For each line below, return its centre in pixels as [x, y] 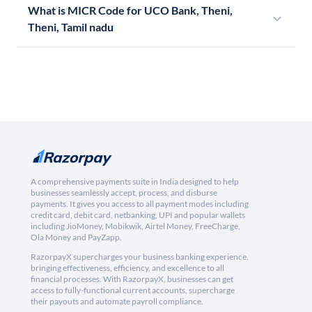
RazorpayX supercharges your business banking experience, [140, 257]
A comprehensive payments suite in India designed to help [135, 182]
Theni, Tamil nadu [71, 27]
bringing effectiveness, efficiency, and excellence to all [127, 268]
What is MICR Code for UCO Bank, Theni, [130, 10]
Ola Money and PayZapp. [76, 237]
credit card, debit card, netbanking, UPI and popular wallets [138, 215]
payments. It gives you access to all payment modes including [140, 204]
